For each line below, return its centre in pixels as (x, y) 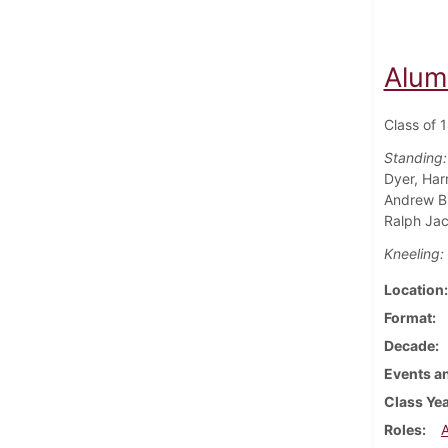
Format (407, 318)
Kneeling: (413, 254)
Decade (409, 346)
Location (413, 290)
